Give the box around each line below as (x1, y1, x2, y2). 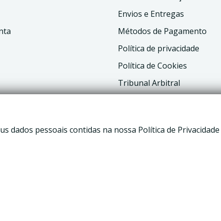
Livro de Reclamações (118, 95, 197, 106)
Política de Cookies (118, 60, 187, 71)
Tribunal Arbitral (118, 77, 180, 88)
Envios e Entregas (118, 8, 184, 19)
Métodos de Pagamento (118, 26, 207, 37)
